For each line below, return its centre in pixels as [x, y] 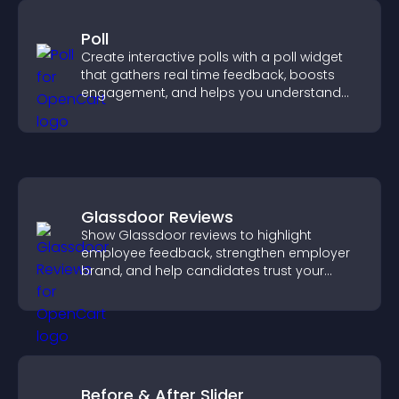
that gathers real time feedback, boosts [208, 75]
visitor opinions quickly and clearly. [191, 110]
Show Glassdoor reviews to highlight [196, 235]
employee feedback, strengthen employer [216, 253]
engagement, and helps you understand [211, 93]
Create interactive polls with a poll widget [212, 57]
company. [114, 289]
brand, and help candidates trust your [203, 271]
